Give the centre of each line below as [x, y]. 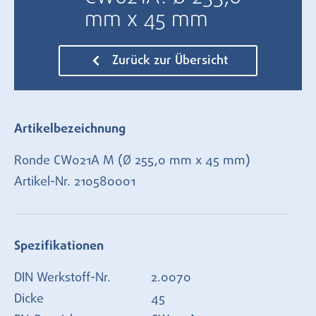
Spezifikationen [59, 246]
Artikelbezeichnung [70, 129]
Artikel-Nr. [44, 182]
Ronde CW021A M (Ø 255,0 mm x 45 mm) [132, 161]
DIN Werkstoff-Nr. [62, 278]
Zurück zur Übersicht [168, 61]
